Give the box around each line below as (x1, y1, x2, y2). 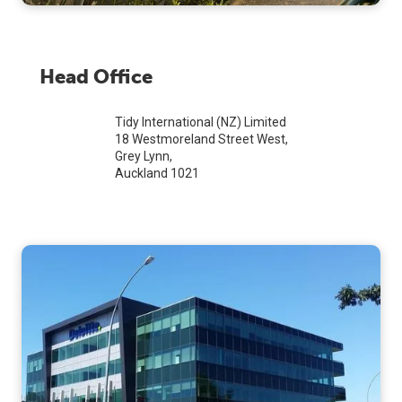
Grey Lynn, (114, 148, 172, 163)
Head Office (39, 64, 153, 89)
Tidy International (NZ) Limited (114, 114, 286, 129)
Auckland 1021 (114, 165, 199, 180)
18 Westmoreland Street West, (114, 131, 288, 146)
